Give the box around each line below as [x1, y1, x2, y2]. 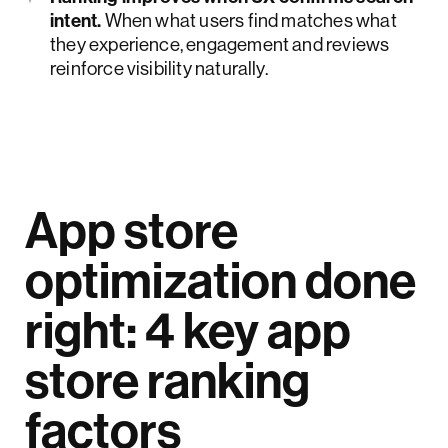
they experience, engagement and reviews [50, 32, 390, 57]
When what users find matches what [104, 8, 397, 33]
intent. [50, 8, 105, 33]
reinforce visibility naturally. [50, 56, 268, 81]
